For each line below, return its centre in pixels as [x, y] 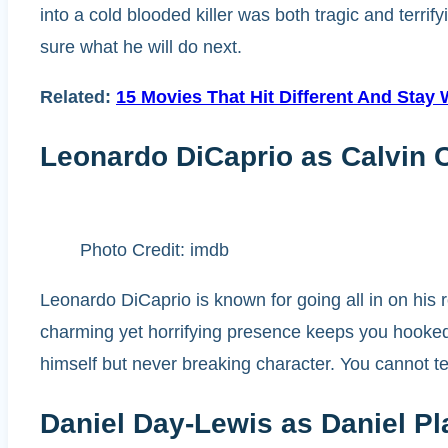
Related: [78, 97]
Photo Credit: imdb [154, 249]
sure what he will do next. [141, 47]
